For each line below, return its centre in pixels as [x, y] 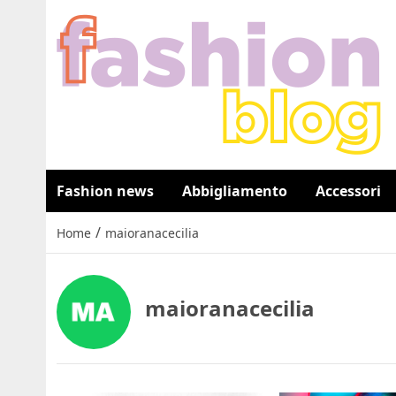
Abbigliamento [235, 191]
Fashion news [105, 191]
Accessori [348, 191]
